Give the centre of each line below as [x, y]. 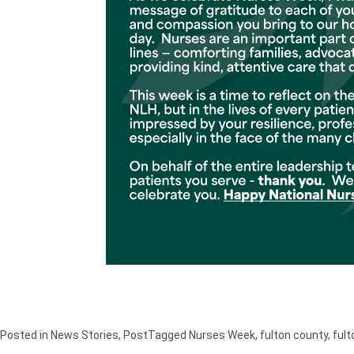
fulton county [294, 335]
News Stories [85, 335]
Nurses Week [222, 335]
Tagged [168, 335]
